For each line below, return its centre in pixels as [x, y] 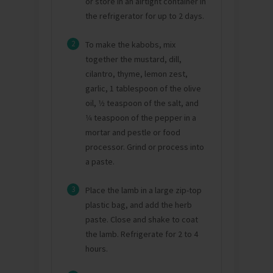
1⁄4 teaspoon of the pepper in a [141, 117]
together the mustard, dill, [133, 59]
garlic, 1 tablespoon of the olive [143, 88]
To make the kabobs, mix [130, 44]
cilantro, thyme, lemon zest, [136, 73]
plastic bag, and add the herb [139, 204]
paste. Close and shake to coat [142, 219]
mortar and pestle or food [133, 132]
